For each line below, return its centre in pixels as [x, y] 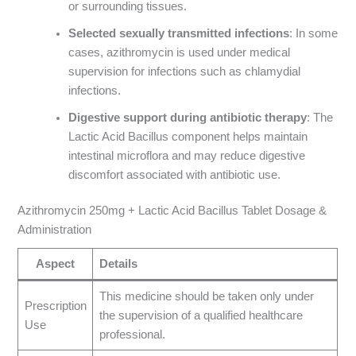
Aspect [56, 263]
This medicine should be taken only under [206, 296]
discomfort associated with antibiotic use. [175, 174]
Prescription [55, 306]
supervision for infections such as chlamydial [185, 71]
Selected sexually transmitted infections [179, 33]
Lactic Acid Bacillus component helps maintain [188, 136]
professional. [132, 334]
